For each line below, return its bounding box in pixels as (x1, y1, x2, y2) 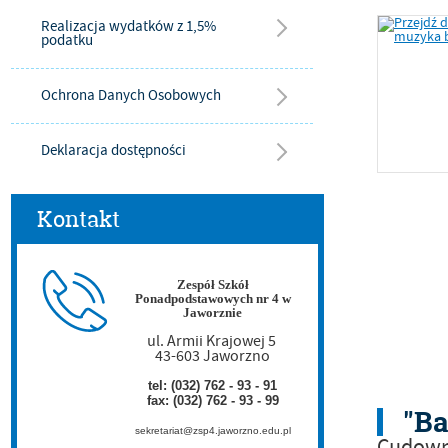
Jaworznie (183, 305, 242, 320)
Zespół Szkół (176, 277, 249, 292)
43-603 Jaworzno (155, 346, 270, 366)
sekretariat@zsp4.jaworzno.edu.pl (134, 425, 291, 436)
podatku (41, 31, 93, 50)
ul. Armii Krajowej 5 (146, 331, 279, 351)
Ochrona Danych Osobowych (41, 86, 221, 105)
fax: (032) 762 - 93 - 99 (146, 393, 279, 408)
